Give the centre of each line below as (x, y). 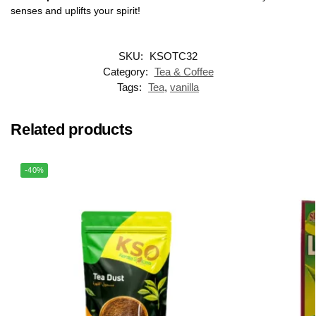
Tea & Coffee (184, 72)
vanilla (184, 87)
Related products (72, 130)
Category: (127, 72)
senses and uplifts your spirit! (75, 10)
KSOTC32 (174, 56)
